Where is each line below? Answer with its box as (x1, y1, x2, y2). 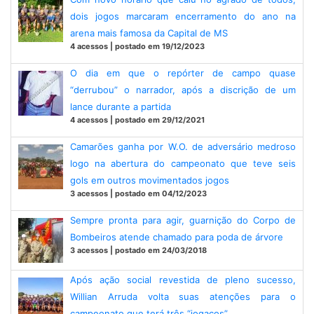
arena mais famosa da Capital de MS (70, 27, 228, 39)
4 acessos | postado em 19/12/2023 (70, 41, 205, 51)
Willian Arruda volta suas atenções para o (70, 291, 296, 302)
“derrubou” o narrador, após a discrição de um (70, 84, 296, 95)
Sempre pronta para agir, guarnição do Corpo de (70, 214, 296, 226)
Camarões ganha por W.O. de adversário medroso (70, 141, 296, 152)
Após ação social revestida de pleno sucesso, (70, 274, 296, 285)
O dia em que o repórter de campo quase (70, 67, 296, 78)
